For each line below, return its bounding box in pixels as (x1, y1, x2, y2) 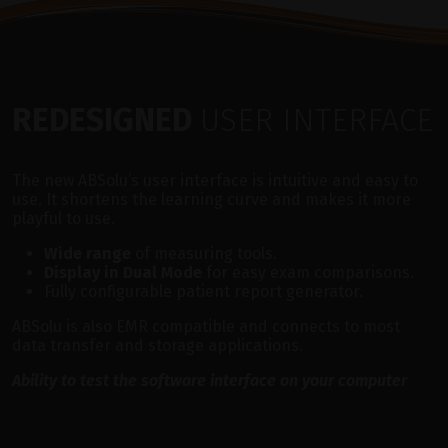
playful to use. (12, 208, 115, 228)
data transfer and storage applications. (12, 335, 303, 355)
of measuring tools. (131, 243, 277, 263)
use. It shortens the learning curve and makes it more (12, 189, 411, 209)
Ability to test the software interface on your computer (12, 370, 407, 390)
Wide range (44, 243, 131, 263)
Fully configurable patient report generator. (44, 281, 363, 301)
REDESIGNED (12, 100, 200, 139)
